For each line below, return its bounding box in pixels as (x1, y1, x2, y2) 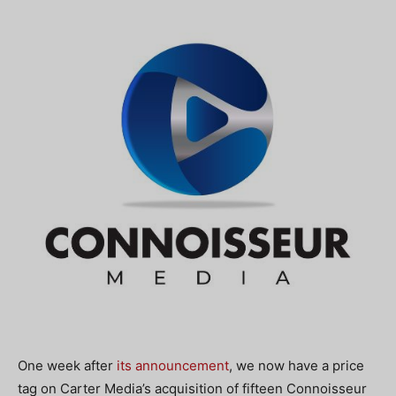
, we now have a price (229, 357, 364, 374)
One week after (18, 357, 117, 374)
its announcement (117, 357, 229, 374)
